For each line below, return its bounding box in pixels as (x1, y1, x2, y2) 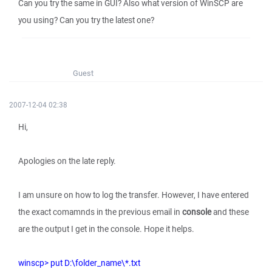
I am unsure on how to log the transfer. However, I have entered (18, 189, 249, 200)
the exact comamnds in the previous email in (18, 206, 182, 217)
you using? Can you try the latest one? (18, 15, 154, 25)
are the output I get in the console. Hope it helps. (18, 223, 194, 234)
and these (211, 206, 249, 217)
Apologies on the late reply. (18, 155, 116, 166)
